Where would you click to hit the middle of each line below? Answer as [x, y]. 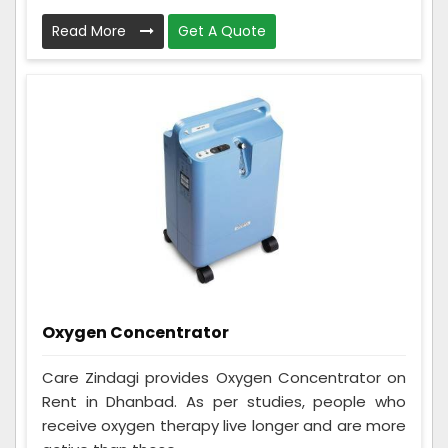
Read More [91, 31]
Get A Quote [222, 31]
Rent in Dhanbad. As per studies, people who [224, 402]
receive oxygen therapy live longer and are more [224, 426]
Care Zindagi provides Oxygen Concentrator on [224, 378]
